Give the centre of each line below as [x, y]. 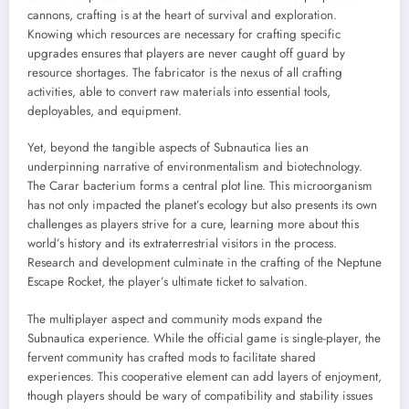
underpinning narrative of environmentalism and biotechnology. [195, 167]
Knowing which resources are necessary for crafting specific [184, 35]
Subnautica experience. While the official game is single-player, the [204, 338]
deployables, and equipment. [105, 111]
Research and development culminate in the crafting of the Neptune [204, 263]
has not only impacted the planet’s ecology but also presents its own [202, 205]
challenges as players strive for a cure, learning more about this [193, 225]
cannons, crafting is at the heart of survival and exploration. [182, 16]
